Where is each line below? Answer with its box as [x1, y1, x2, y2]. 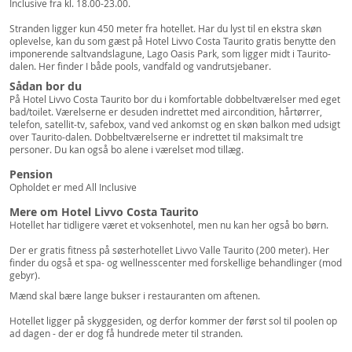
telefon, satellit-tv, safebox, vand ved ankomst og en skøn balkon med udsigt [9, 118, 340, 130]
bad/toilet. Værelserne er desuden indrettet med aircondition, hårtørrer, [9, 105, 322, 118]
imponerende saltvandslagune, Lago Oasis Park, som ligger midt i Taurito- [9, 47, 331, 60]
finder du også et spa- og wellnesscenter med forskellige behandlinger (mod [9, 256, 342, 269]
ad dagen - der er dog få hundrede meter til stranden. [9, 327, 245, 339]
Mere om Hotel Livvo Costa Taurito [9, 204, 199, 219]
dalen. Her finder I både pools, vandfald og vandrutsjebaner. [9, 60, 271, 72]
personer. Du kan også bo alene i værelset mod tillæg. [9, 143, 244, 156]
